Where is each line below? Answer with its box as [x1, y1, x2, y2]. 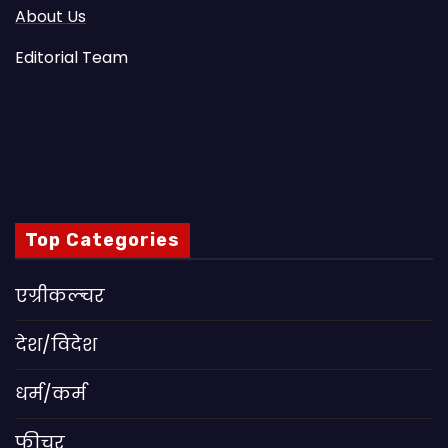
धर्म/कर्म [15, 381, 86, 407]
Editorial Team [15, 45, 128, 69]
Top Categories [25, 229, 180, 252]
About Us [15, 4, 86, 28]
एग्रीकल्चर [15, 283, 105, 309]
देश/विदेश [15, 332, 97, 358]
